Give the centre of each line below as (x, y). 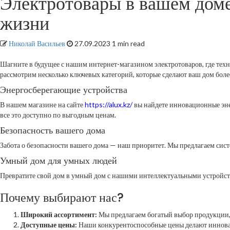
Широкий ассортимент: (59, 214)
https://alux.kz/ (109, 104)
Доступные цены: (49, 225)
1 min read (128, 43)
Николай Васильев (38, 43)
